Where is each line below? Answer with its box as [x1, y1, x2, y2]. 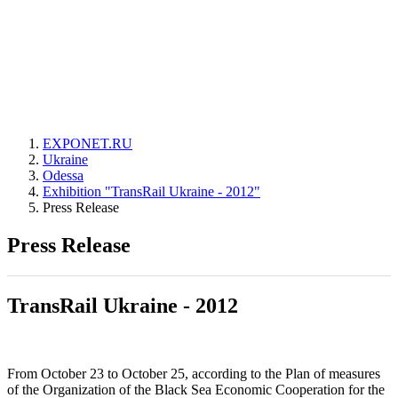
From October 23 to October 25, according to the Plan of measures [7, 365, 380, 381]
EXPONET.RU [43, 136, 132, 151]
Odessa [43, 168, 84, 183]
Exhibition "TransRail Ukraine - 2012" [43, 184, 260, 199]
